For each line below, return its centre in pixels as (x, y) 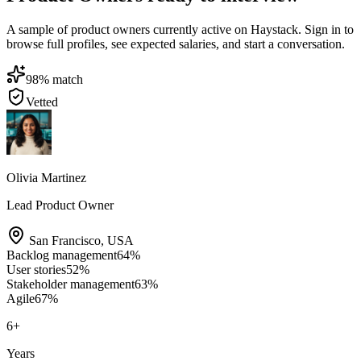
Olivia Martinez (46, 177)
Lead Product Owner (60, 205)
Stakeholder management (71, 284)
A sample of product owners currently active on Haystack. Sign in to (180, 29)
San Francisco (65, 240)
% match (61, 79)
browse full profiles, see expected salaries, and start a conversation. (176, 44)
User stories (36, 269)
